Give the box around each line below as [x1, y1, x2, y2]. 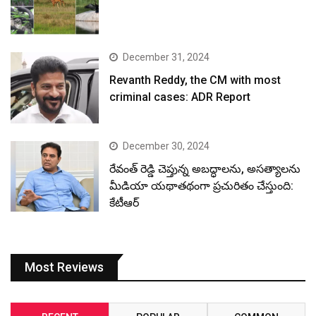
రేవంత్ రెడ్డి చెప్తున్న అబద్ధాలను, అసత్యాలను [109, 162, 301, 176]
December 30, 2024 [123, 140, 210, 152]
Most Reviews [25, 260, 104, 275]
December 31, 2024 [123, 51, 210, 63]
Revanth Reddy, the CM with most [109, 73, 281, 87]
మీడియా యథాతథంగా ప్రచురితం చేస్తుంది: [109, 178, 294, 193]
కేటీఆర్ [109, 195, 140, 209]
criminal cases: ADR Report [109, 90, 251, 104]
